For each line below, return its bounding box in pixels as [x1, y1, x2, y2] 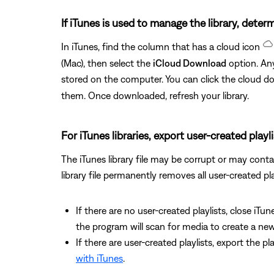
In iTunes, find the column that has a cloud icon [61, 40, 262, 52]
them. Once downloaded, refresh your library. [61, 90, 249, 102]
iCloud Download [153, 57, 226, 68]
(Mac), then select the [61, 57, 153, 68]
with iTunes [76, 253, 123, 264]
